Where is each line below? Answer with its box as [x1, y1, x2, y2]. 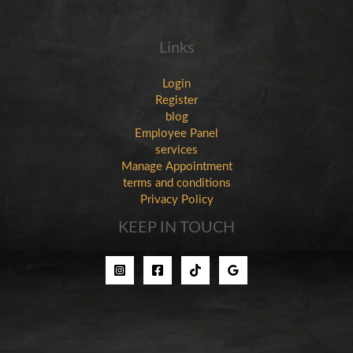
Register [155, 95, 198, 107]
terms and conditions [122, 177, 231, 190]
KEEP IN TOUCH [118, 220, 235, 236]
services [155, 144, 198, 157]
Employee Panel [135, 128, 218, 140]
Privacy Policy [139, 194, 214, 206]
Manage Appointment [121, 161, 232, 173]
